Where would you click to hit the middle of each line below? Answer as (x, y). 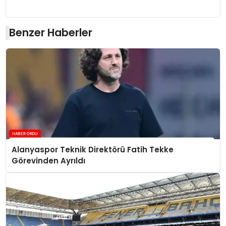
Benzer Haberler (51, 32)
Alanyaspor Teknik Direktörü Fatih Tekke (92, 150)
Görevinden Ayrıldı (48, 161)
